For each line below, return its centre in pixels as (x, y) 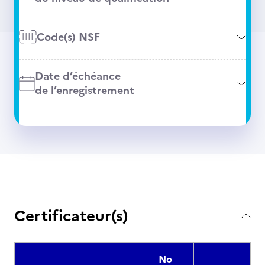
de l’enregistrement (84, 90)
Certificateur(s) (71, 216)
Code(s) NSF (68, 37)
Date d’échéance (77, 76)
